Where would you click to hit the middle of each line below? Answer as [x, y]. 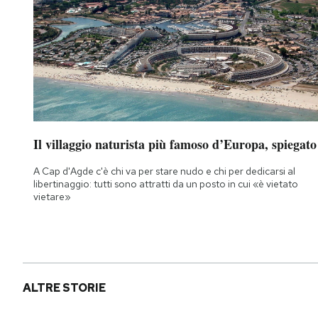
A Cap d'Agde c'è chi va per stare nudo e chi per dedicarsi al [164, 171]
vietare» [52, 197]
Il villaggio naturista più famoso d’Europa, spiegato [175, 144]
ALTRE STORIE [64, 288]
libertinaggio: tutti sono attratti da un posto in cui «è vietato [166, 184]
